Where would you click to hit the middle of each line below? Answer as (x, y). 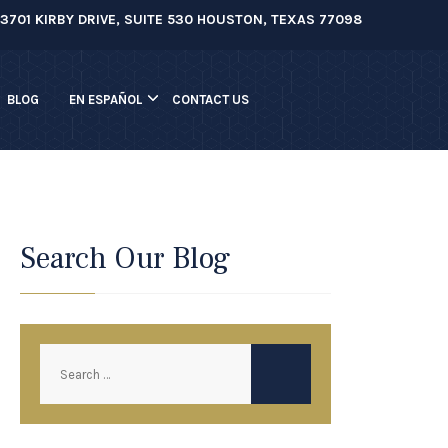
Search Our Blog (125, 258)
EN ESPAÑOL (106, 99)
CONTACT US (211, 99)
